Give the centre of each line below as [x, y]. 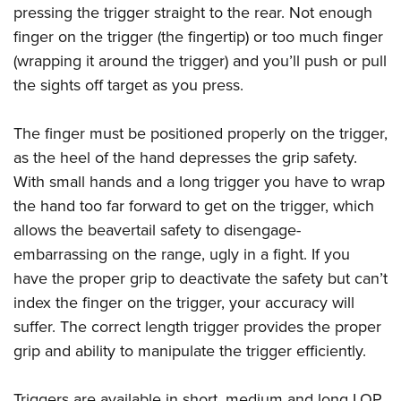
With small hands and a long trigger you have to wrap [199, 182]
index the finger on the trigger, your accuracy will [184, 303]
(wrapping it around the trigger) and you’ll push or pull [200, 61]
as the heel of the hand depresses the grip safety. [185, 158]
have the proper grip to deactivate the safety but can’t [200, 279]
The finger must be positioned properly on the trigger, [200, 134]
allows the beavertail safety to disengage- [157, 230]
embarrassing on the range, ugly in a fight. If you [182, 255]
